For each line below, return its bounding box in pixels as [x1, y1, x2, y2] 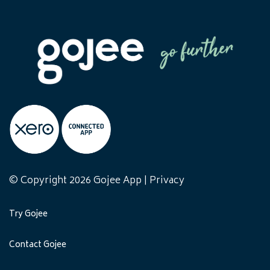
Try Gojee [9, 207, 48, 222]
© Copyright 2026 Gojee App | [9, 172, 149, 190]
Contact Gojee [9, 238, 66, 253]
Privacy [149, 172, 184, 190]
